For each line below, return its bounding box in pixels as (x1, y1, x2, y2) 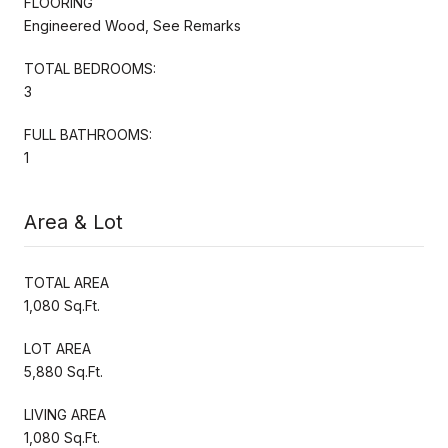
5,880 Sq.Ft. (24, 362, 103, 380)
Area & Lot (24, 209, 123, 234)
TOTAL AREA (24, 273, 109, 291)
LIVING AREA (24, 405, 106, 423)
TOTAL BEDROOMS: (24, 59, 156, 77)
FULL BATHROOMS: (24, 125, 152, 143)
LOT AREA (24, 339, 91, 357)
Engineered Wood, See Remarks (24, 16, 241, 34)
